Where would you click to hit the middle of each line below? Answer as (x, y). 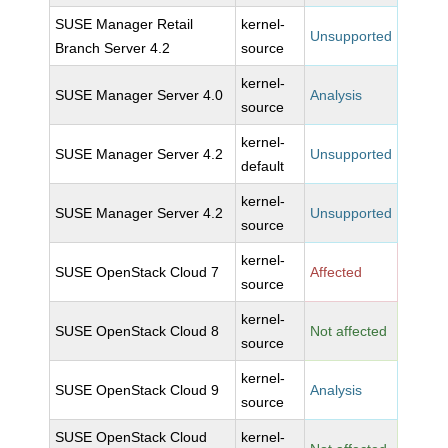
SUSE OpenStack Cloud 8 (137, 331)
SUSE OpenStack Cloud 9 (137, 390)
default (263, 166)
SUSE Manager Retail (124, 24)
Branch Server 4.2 (113, 48)
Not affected (349, 331)
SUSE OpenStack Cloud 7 (137, 272)
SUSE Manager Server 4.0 (139, 95)
